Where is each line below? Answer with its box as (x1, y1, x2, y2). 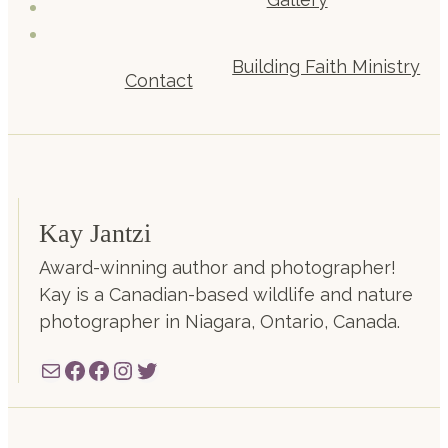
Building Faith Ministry (232, 55, 421, 77)
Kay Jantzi (39, 218, 151, 248)
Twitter (134, 354, 212, 384)
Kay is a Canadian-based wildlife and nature (39, 283, 413, 305)
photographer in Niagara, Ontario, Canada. (39, 310, 400, 332)
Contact (124, 70, 193, 92)
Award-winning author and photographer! (39, 256, 396, 278)
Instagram (110, 354, 221, 384)
